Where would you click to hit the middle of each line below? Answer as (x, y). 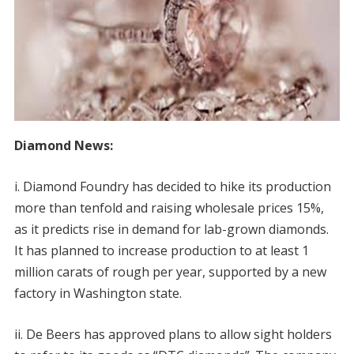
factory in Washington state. (98, 293)
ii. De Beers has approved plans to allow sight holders (173, 334)
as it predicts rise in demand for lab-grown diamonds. (171, 229)
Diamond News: (63, 145)
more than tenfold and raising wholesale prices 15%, (169, 207)
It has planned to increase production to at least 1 (161, 250)
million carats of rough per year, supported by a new (170, 271)
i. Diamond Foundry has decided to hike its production (172, 186)
